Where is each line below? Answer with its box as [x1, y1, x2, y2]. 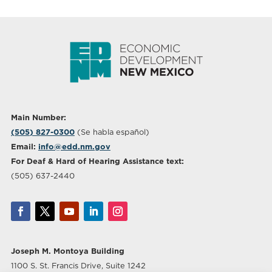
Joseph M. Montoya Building [10, 246, 124, 256]
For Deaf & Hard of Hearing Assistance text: [10, 156, 184, 166]
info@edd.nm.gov [38, 141, 110, 151]
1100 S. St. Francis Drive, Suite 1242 [10, 260, 146, 270]
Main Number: [10, 112, 66, 122]
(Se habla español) [74, 127, 149, 137]
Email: [10, 141, 36, 151]
